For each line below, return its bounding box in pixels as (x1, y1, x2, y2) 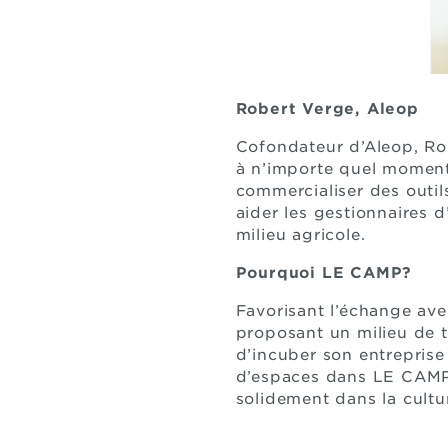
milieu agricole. (235, 226, 366, 244)
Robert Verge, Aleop (235, 100, 419, 118)
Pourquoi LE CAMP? (235, 264, 413, 282)
